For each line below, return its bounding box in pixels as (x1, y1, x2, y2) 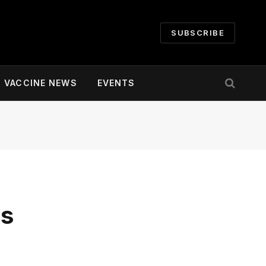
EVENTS (97, 78, 135, 88)
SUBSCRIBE (171, 27, 224, 37)
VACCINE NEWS (4, 78, 77, 88)
